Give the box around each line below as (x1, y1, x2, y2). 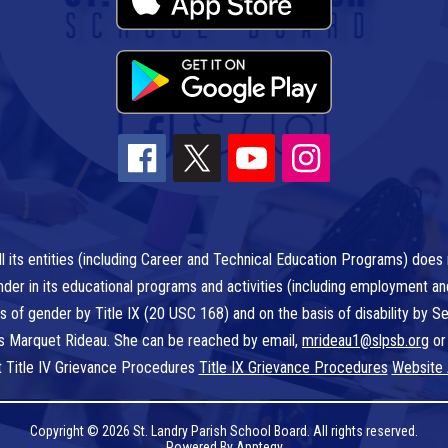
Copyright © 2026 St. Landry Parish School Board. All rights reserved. (30, 423, 418, 440)
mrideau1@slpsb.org (302, 331, 429, 351)
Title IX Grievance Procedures (198, 358, 388, 378)
